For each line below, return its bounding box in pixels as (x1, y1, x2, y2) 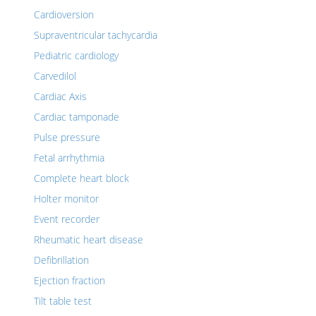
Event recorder (34, 212, 99, 226)
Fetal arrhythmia (34, 151, 104, 164)
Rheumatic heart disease (34, 233, 143, 246)
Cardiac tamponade (34, 110, 119, 123)
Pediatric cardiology (34, 49, 119, 62)
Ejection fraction (34, 274, 105, 287)
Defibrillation (34, 253, 89, 267)
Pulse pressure (34, 130, 100, 144)
